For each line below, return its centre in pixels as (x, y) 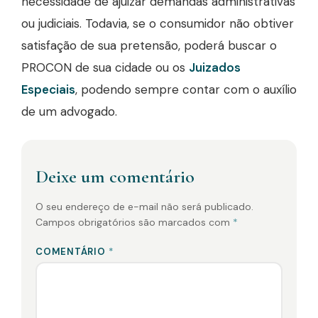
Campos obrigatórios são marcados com (134, 222)
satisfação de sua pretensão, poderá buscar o (149, 45)
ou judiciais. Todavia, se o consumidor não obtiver (158, 23)
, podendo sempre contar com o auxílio (186, 89)
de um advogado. (69, 111)
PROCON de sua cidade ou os (105, 67)
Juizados (215, 67)
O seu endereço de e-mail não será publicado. (144, 207)
